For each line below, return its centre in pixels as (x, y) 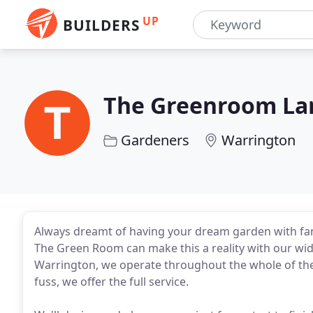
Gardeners (155, 140)
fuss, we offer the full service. (111, 282)
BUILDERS (101, 25)
